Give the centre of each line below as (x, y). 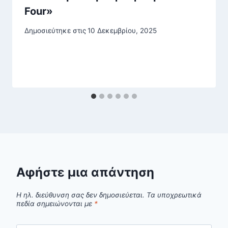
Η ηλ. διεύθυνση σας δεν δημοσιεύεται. (80, 195)
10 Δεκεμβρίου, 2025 (122, 31)
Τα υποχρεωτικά (174, 195)
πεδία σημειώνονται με (55, 203)
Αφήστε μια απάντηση (85, 173)
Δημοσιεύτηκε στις (55, 31)
